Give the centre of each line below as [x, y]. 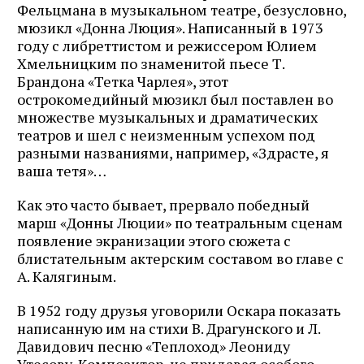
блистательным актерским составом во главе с [180, 259]
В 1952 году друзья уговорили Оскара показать [179, 311]
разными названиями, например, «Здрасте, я [173, 153]
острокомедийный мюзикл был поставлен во [175, 100]
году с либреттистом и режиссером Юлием [167, 46]
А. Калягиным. [67, 277]
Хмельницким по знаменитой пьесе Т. [151, 64]
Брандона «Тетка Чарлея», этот [123, 82]
